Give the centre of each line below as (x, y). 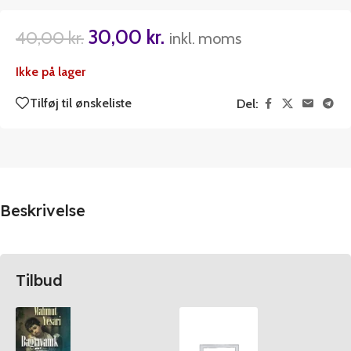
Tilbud (39, 280)
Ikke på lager (51, 71)
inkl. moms (205, 38)
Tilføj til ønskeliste (81, 103)
